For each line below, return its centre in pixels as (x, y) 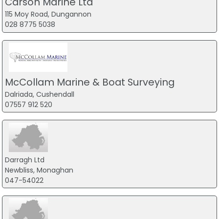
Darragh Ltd (24, 160)
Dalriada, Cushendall (39, 94)
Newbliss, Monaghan (39, 170)
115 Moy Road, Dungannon (48, 14)
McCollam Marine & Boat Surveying (89, 82)
